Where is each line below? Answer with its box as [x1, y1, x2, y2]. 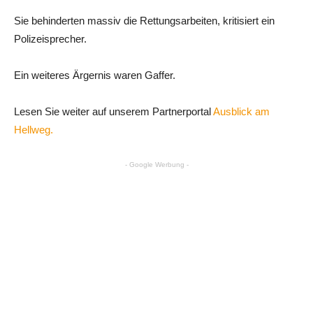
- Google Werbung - [124, 160, 189, 168]
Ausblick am [211, 105, 270, 117]
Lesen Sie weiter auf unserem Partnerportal [14, 105, 211, 117]
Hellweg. [14, 123, 53, 136]
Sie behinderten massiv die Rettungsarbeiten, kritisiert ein [14, 14, 275, 27]
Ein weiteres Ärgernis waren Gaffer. [14, 68, 175, 81]
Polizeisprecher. [14, 32, 87, 45]
